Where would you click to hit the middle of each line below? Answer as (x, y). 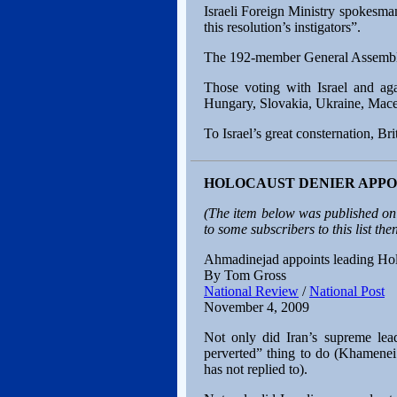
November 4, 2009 (257, 307)
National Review (251, 291)
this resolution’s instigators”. (282, 27)
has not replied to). (256, 369)
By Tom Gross (245, 275)
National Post (347, 291)
